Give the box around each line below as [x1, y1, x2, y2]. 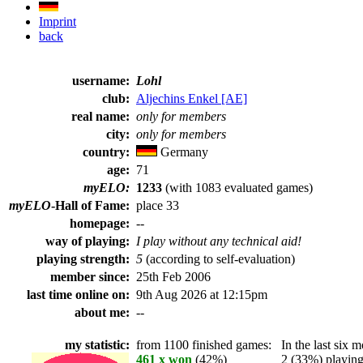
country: [83, 145, 133, 159]
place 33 [136, 199, 179, 212]
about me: [75, 305, 133, 319]
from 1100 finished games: [136, 338, 271, 352]
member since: [50, 270, 133, 284]
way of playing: [45, 234, 133, 248]
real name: [71, 109, 133, 123]
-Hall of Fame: [51, 199, 133, 212]
